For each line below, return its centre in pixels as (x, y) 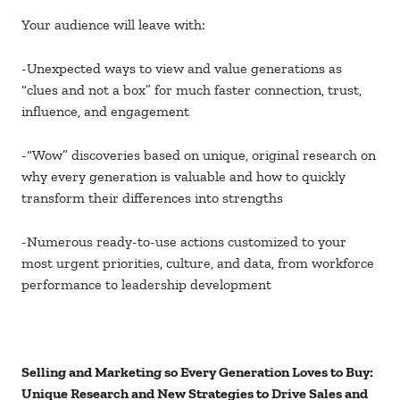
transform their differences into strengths (152, 198)
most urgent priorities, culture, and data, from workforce (198, 263)
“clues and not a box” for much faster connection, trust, (192, 90)
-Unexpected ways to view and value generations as (182, 69)
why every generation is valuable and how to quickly (183, 177)
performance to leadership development (146, 285)
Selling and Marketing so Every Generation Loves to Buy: (197, 372)
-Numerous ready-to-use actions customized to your (184, 242)
